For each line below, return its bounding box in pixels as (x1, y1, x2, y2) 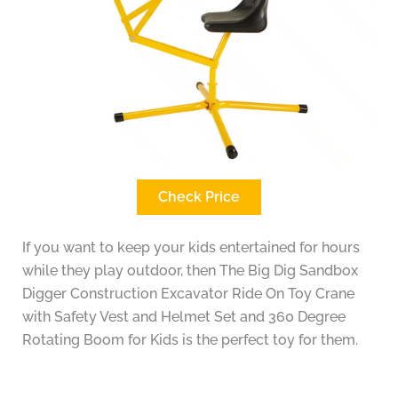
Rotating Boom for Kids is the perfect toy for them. (21, 331, 358, 349)
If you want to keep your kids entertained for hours (21, 239, 360, 257)
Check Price (158, 188, 240, 206)
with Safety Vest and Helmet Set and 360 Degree (21, 308, 346, 326)
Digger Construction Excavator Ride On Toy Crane (21, 285, 354, 303)
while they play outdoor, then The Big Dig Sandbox (21, 262, 358, 280)
